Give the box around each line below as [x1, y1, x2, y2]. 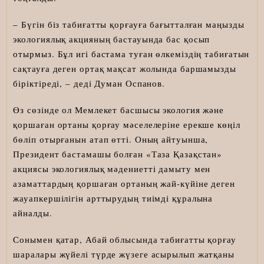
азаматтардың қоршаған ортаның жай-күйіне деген [13, 177, 235, 190]
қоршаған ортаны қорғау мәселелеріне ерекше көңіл [13, 118, 240, 131]
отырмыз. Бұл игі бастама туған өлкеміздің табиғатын [13, 48, 250, 60]
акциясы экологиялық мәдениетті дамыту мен [13, 163, 211, 175]
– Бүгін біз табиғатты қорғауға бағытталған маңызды [13, 18, 245, 31]
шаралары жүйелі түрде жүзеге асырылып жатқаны [13, 248, 235, 260]
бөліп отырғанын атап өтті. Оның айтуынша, [13, 133, 209, 146]
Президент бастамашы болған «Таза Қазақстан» [13, 148, 223, 160]
